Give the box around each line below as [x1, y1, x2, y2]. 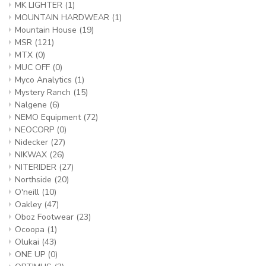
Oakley [15, 199, 44, 210]
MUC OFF [15, 62, 52, 73]
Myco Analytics [15, 74, 74, 85]
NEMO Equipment [15, 112, 83, 123]
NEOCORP [15, 124, 56, 135]
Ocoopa [15, 224, 47, 235]
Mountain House [15, 24, 79, 36]
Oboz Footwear [15, 211, 76, 223]
